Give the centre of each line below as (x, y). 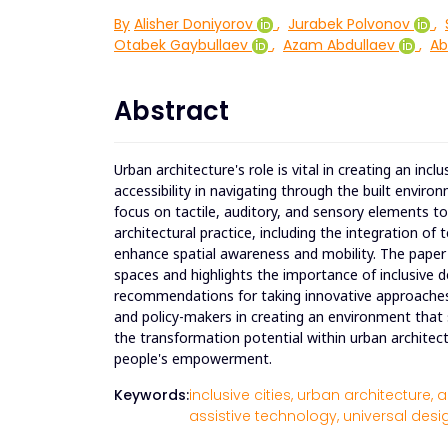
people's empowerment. (193, 359)
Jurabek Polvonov (349, 24)
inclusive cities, (241, 395)
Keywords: (151, 395)
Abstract (171, 111)
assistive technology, (264, 416)
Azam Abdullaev (339, 45)
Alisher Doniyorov (193, 24)
